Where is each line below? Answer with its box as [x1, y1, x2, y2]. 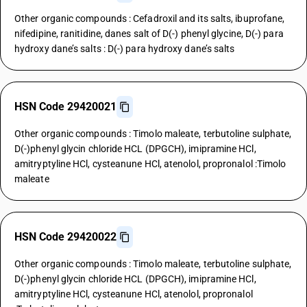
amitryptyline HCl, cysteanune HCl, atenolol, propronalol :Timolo [14, 158, 286, 169]
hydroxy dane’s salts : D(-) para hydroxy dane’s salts [14, 43, 235, 54]
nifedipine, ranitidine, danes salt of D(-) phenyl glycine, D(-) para [14, 28, 284, 39]
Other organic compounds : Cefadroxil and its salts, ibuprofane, [14, 13, 285, 24]
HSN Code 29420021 [14, 100, 116, 113]
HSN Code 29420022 [14, 230, 116, 243]
